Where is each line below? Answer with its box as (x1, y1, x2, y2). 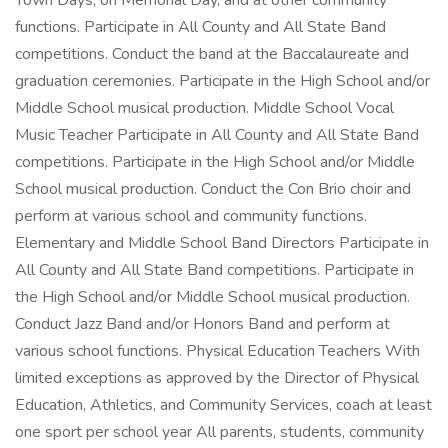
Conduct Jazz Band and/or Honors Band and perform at (15, 313, 390, 335)
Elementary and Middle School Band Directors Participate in (15, 232, 429, 254)
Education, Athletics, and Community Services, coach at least (15, 394, 432, 416)
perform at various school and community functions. (15, 205, 367, 227)
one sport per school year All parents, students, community (15, 421, 424, 443)
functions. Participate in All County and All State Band (15, 16, 386, 38)
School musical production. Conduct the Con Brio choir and (15, 178, 411, 200)
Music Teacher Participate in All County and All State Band (15, 124, 419, 146)
